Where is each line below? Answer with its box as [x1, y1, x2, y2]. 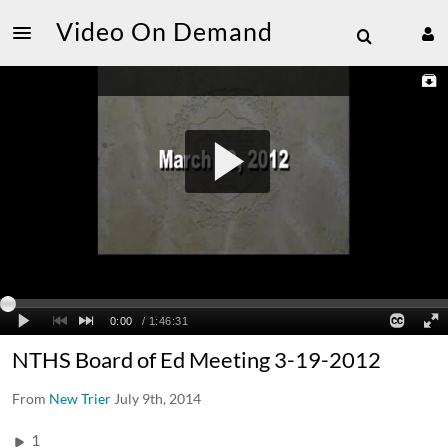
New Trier [49, 389, 111, 407]
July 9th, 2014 [114, 389, 201, 407]
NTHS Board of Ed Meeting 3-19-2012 [12, 345, 381, 373]
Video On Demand [56, 16, 273, 46]
